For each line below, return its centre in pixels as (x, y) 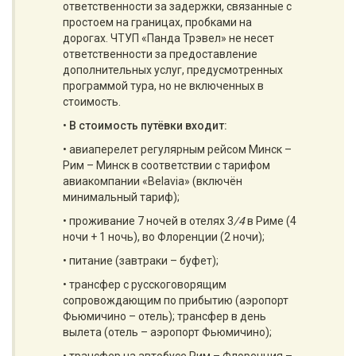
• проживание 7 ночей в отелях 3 (148, 221)
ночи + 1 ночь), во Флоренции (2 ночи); (164, 237)
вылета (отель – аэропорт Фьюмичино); (167, 332)
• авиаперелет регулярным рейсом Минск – (177, 149)
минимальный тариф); (121, 197)
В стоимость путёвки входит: (148, 126)
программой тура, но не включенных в (163, 86)
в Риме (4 (271, 221)
